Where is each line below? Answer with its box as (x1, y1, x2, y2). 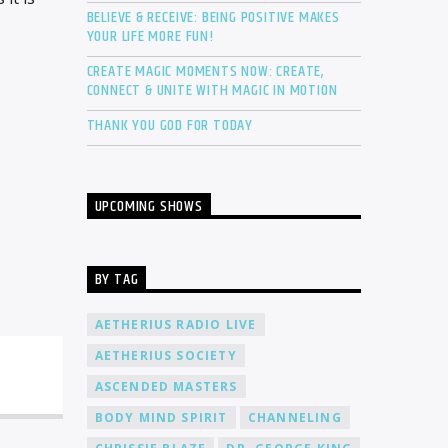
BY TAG (94, 267, 139, 293)
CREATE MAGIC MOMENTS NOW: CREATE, (86, 59, 325, 85)
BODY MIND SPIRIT (94, 408, 228, 426)
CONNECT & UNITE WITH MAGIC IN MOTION (86, 78, 338, 104)
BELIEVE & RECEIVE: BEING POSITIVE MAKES (86, 5, 340, 31)
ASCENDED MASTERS (94, 377, 238, 395)
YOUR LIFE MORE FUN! (86, 24, 214, 50)
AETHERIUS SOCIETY (94, 346, 237, 364)
